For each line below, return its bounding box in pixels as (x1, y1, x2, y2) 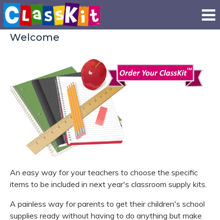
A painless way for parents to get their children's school (10, 199, 205, 209)
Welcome (10, 31, 59, 43)
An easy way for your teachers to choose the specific (10, 167, 198, 177)
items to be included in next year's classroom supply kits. (10, 179, 207, 189)
